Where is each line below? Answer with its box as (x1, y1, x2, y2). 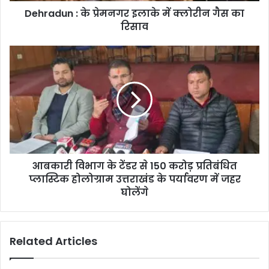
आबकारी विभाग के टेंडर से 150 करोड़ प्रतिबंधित (32, 159, 237, 173)
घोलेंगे (121, 185, 148, 199)
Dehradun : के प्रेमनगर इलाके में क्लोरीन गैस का (25, 6, 244, 20)
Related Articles (10, 233, 97, 249)
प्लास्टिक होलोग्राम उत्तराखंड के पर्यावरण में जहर (28, 172, 241, 186)
